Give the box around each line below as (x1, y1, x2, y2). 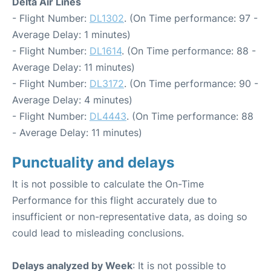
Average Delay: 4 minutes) (12, 93, 132, 106)
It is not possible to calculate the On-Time (12, 177, 204, 190)
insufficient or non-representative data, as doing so (12, 210, 247, 223)
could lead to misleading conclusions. (12, 226, 184, 239)
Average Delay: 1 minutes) (12, 28, 131, 41)
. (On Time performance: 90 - (124, 77, 258, 90)
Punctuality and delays (12, 153, 174, 171)
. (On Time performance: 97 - (124, 11, 258, 24)
